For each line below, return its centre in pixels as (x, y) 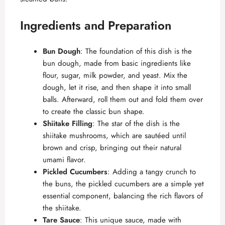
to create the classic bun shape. (94, 112)
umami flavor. (64, 160)
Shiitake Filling (68, 124)
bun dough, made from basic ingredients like (117, 64)
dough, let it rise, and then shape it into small (117, 88)
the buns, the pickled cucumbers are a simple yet (123, 184)
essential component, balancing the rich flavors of (123, 196)
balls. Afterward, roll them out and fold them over (123, 100)
